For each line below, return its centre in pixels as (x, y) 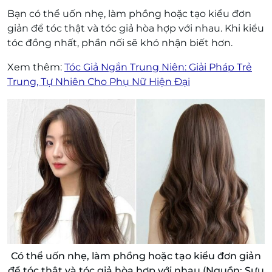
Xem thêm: (36, 67)
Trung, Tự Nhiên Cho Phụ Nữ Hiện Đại (99, 82)
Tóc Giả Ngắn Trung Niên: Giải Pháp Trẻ (158, 67)
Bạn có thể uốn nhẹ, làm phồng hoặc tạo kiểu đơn (129, 14)
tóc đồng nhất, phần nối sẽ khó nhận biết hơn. (120, 43)
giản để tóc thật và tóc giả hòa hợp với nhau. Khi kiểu (136, 29)
